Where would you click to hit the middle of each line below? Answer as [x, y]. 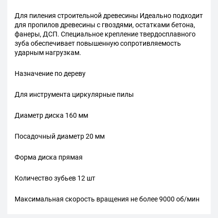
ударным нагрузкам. [48, 53]
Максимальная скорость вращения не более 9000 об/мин [107, 199]
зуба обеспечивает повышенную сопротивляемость [98, 44]
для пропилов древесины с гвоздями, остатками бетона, [105, 25]
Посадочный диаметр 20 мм [60, 136]
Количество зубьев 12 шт [55, 178]
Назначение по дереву [50, 74]
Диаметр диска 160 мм [51, 116]
